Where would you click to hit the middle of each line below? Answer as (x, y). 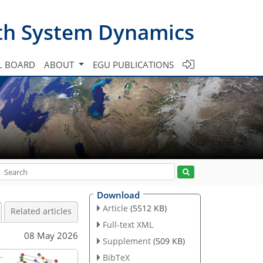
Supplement (127, 241)
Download (118, 195)
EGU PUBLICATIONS (133, 64)
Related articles (41, 211)
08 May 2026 (51, 235)
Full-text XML (128, 224)
